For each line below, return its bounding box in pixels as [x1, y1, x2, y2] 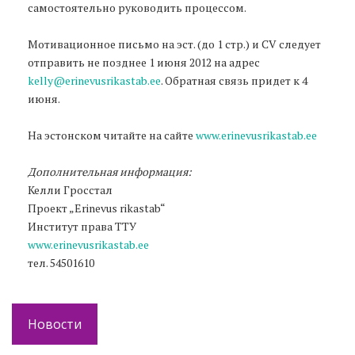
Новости [28, 315, 82, 333]
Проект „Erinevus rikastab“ [28, 200, 167, 216]
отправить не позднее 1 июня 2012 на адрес [28, 54, 260, 70]
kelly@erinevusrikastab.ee [28, 72, 161, 88]
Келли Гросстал [28, 181, 113, 197]
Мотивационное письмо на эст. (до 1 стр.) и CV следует [28, 36, 321, 52]
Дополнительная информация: [28, 163, 192, 179]
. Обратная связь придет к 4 [161, 72, 307, 88]
